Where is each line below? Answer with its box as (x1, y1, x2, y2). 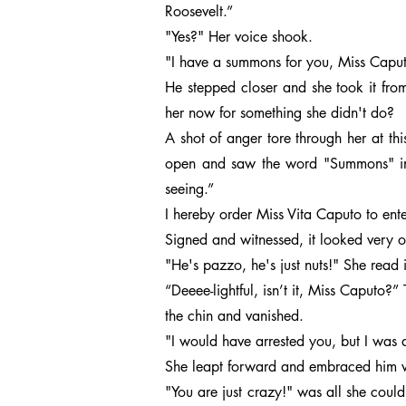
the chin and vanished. (165, 306, 304, 325)
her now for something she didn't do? (165, 103, 394, 122)
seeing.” (165, 179, 214, 198)
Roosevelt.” (165, 2, 233, 21)
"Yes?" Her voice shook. (165, 27, 313, 46)
